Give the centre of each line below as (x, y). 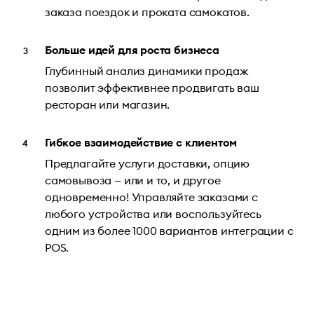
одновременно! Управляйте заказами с (151, 197)
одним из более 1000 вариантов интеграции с (169, 231)
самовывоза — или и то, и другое (133, 180)
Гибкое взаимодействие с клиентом (141, 143)
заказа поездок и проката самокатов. (147, 12)
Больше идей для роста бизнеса (132, 50)
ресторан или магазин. (108, 105)
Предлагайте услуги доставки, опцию (148, 164)
